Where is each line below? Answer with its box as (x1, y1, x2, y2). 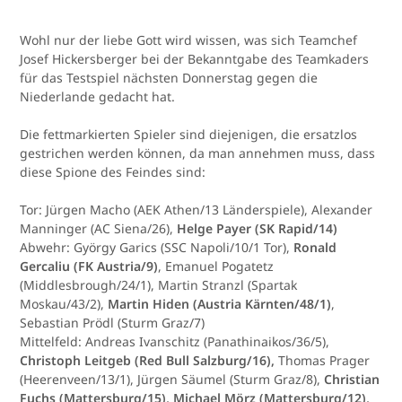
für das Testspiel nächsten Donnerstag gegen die (20, 69, 319, 87)
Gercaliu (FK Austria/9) (20, 258, 159, 275)
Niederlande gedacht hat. (20, 88, 176, 106)
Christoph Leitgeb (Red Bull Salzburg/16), (20, 352, 275, 370)
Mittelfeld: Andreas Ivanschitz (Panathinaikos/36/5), (20, 333, 330, 351)
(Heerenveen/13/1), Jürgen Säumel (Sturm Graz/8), (20, 371, 325, 389)
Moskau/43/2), (20, 295, 109, 313)
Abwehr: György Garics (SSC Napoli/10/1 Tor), (20, 239, 294, 257)
